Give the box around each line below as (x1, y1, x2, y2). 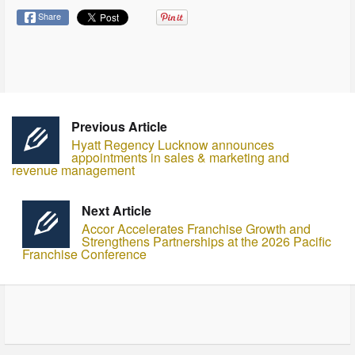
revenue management (12, 161, 135, 180)
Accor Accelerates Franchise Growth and (81, 219, 311, 239)
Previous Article (71, 117, 167, 136)
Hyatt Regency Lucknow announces (71, 136, 274, 155)
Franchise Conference (21, 245, 147, 264)
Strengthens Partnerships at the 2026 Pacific (81, 232, 331, 251)
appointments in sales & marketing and (71, 148, 289, 167)
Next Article (81, 201, 151, 220)
